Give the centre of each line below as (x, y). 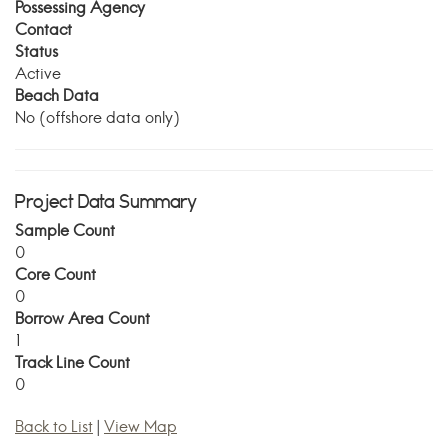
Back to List (54, 426)
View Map (140, 426)
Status (36, 51)
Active (38, 73)
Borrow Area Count (82, 318)
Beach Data (57, 95)
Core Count (55, 274)
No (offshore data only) (97, 117)
